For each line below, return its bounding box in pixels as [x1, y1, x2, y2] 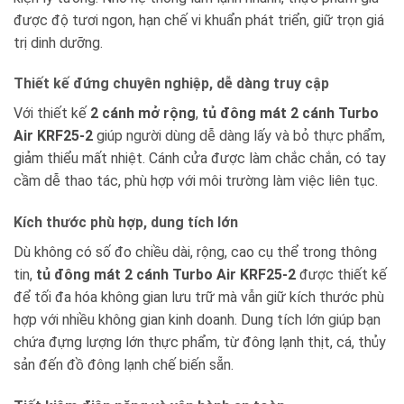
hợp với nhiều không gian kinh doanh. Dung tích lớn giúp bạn [14, 311, 381, 329]
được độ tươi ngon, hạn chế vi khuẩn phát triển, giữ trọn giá [14, 11, 384, 29]
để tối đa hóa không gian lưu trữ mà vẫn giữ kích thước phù [14, 289, 384, 307]
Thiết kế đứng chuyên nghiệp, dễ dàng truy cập [14, 75, 329, 93]
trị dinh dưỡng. [14, 33, 103, 51]
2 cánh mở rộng [90, 105, 196, 123]
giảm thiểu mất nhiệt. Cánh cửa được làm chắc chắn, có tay [14, 150, 386, 168]
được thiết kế [296, 266, 387, 284]
